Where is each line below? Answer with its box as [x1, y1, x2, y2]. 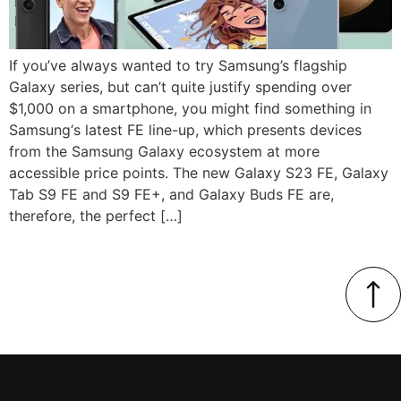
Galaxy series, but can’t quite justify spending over [9, 78, 352, 97]
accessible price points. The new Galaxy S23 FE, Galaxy [9, 164, 388, 183]
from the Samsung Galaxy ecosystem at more [9, 142, 320, 161]
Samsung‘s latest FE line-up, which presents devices [9, 121, 362, 140]
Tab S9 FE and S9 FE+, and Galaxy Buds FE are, [9, 185, 334, 204]
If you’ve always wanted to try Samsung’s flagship [9, 56, 347, 75]
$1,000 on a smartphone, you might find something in [9, 99, 371, 118]
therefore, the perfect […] [9, 207, 183, 226]
